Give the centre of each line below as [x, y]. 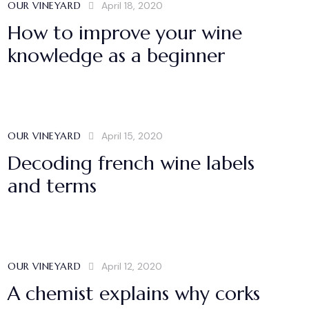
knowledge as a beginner [116, 55]
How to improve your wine [125, 32]
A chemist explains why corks [134, 293]
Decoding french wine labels [131, 163]
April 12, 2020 [131, 266]
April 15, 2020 [132, 136]
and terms [52, 186]
